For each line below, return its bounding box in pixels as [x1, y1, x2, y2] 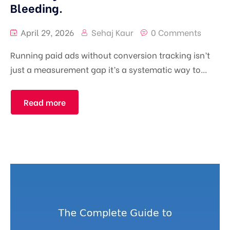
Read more [24, 95, 66, 108]
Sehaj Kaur [91, 26, 133, 38]
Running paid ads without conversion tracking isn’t [10, 48, 210, 61]
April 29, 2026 [18, 26, 74, 38]
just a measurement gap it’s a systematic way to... [10, 63, 207, 75]
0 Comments [151, 26, 201, 38]
